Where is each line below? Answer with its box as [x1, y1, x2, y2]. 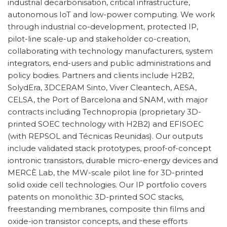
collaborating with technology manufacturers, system [8, 46, 213, 56]
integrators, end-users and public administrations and [8, 58, 211, 68]
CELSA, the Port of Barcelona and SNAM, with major [8, 95, 208, 105]
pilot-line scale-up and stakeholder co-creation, [8, 34, 190, 44]
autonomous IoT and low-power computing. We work [8, 10, 215, 20]
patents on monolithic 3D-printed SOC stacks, [8, 192, 183, 202]
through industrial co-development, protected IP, [8, 22, 198, 32]
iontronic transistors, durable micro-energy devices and [8, 156, 218, 166]
